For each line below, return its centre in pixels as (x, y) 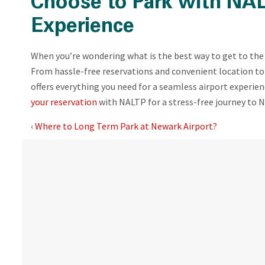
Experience (83, 27)
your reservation (64, 101)
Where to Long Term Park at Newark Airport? (126, 126)
